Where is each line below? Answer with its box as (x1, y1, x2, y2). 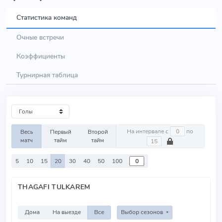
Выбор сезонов (120, 208, 165, 217)
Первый (50, 128, 71, 136)
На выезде (53, 208, 81, 217)
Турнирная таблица (16, 70, 78, 80)
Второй (87, 128, 108, 136)
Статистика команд (16, 12, 77, 22)
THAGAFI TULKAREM (18, 182, 91, 192)
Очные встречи (16, 32, 64, 42)
